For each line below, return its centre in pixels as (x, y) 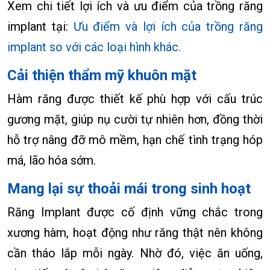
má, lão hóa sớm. (52, 161)
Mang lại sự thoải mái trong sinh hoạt (129, 189)
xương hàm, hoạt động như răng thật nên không (135, 233)
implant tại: (40, 27)
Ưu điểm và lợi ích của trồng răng (168, 27)
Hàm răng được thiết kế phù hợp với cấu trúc (135, 99)
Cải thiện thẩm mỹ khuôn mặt (102, 76)
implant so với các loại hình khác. (94, 47)
